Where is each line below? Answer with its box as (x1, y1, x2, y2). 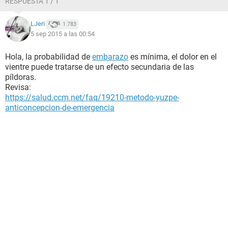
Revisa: (5, 82, 31, 92)
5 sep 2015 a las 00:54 (31, 30, 95, 38)
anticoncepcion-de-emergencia (5, 103, 115, 112)
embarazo (92, 52, 128, 62)
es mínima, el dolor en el (128, 52, 217, 62)
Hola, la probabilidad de (5, 52, 92, 62)
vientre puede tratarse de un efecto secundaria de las (5, 62, 194, 72)
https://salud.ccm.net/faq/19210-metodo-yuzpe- (5, 93, 179, 102)
